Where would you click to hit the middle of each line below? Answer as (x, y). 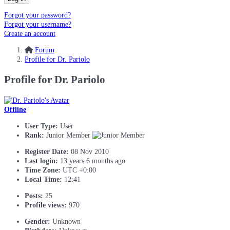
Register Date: (47, 151)
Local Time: (43, 179)
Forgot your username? (38, 24)
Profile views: (46, 205)
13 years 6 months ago (93, 161)
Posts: (34, 196)
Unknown (66, 221)
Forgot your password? (37, 15)
